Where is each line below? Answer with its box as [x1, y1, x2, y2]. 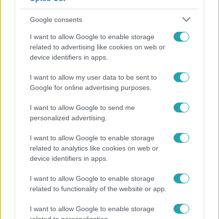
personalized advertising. [30, 114, 107, 122]
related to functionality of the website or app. [30, 185, 167, 193]
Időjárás [11, 91, 33, 98]
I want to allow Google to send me [30, 104, 135, 111]
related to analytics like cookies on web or [30, 144, 158, 152]
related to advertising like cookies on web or [30, 43, 165, 51]
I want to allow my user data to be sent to [30, 73, 157, 81]
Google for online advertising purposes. [30, 84, 152, 91]
